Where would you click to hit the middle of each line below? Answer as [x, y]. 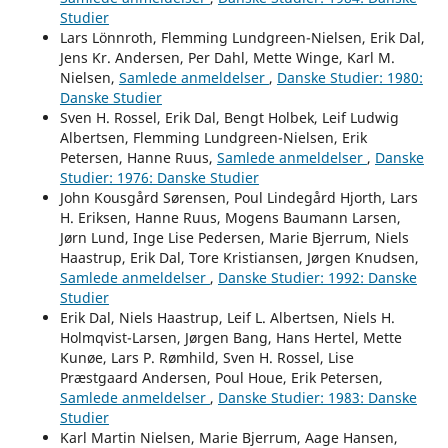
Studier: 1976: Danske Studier [159, 178]
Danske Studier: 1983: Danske [317, 398]
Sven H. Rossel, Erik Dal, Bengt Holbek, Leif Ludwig [229, 118]
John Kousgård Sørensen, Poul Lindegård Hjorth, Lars [238, 198]
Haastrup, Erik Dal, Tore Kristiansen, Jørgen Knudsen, [239, 258]
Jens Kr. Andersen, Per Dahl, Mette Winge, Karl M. [227, 58]
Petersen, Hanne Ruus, [138, 158]
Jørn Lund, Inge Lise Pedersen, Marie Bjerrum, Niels [234, 238]
